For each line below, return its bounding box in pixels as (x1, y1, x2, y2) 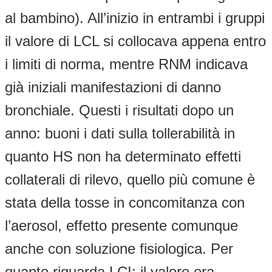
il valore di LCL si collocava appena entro (5, 32, 266, 49)
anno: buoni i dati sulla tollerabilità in (5, 124, 235, 141)
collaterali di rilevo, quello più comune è (5, 171, 255, 188)
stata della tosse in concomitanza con (5, 194, 245, 211)
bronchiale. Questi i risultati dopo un (5, 101, 234, 118)
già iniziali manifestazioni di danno (5, 78, 221, 95)
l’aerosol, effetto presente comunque (5, 217, 238, 234)
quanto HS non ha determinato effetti (5, 148, 241, 165)
